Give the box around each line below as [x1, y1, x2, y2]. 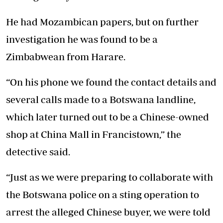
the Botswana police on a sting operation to [6, 189, 199, 201]
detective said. [6, 146, 70, 158]
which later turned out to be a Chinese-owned [6, 111, 209, 123]
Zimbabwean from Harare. [6, 51, 125, 63]
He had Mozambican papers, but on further [6, 16, 199, 28]
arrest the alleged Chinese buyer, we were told [6, 206, 211, 218]
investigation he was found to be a [6, 33, 158, 45]
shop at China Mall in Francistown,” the [6, 128, 181, 140]
